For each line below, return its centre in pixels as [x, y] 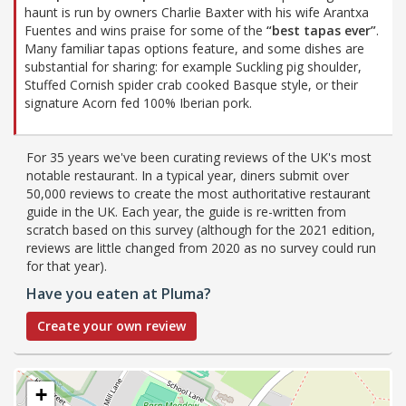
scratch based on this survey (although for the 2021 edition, [201, 229]
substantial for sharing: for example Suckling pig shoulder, [193, 66]
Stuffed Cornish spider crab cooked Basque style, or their [191, 84]
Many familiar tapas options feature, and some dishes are [194, 48]
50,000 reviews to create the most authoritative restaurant [198, 193]
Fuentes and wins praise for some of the [145, 30]
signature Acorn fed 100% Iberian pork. [138, 102]
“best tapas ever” [321, 30]
